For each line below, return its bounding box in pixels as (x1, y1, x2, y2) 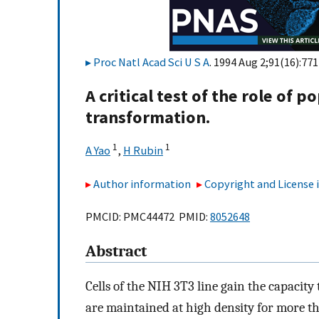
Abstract (85, 242, 147, 261)
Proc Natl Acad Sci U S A (93, 55, 209, 69)
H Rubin (123, 143, 163, 158)
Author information (93, 176, 191, 191)
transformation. (85, 106, 210, 129)
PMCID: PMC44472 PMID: (85, 209, 210, 224)
